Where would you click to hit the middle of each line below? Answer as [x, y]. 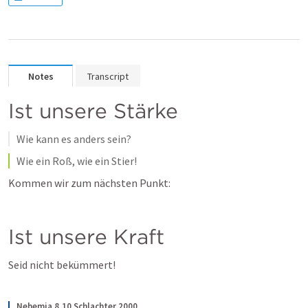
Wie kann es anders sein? [74, 139]
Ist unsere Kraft [86, 236]
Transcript [108, 76]
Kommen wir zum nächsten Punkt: [89, 183]
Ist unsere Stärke [93, 111]
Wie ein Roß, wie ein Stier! [77, 161]
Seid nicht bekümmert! [62, 265]
